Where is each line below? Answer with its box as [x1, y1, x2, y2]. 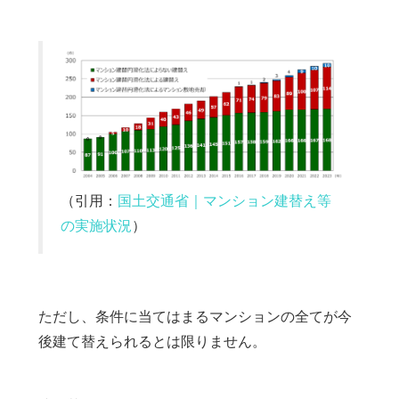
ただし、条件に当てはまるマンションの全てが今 [37, 306, 352, 325]
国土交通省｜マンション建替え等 [117, 191, 331, 209]
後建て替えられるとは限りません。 [37, 331, 266, 350]
